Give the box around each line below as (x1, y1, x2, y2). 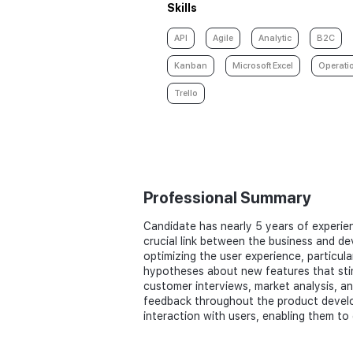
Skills (167, 2, 197, 14)
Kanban (174, 61, 207, 71)
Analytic (258, 33, 292, 43)
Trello (174, 88, 198, 98)
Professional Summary (143, 188, 311, 207)
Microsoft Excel (232, 61, 293, 71)
